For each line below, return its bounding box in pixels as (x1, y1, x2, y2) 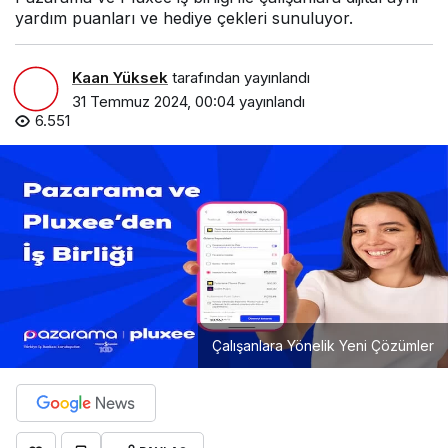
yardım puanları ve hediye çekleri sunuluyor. (15, 8, 353, 28)
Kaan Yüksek (72, 67, 168, 87)
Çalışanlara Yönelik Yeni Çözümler (212, 336, 434, 354)
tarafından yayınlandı (168, 67, 310, 87)
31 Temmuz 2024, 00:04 (72, 91, 235, 111)
